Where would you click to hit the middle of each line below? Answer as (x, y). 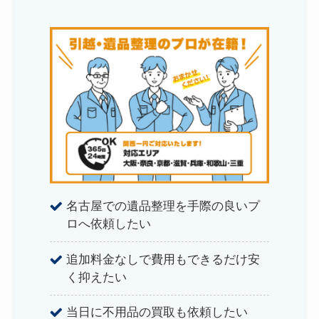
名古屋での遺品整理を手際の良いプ (163, 206)
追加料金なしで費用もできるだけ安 (163, 259)
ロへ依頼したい (109, 224)
